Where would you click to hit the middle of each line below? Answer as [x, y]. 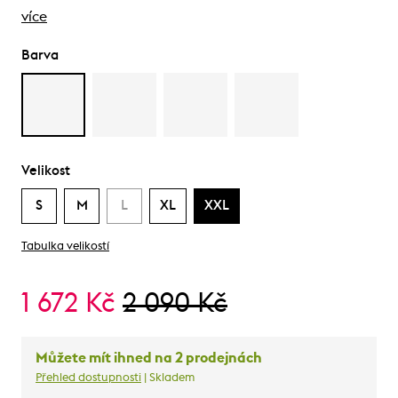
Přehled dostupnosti [88, 378]
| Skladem [168, 378]
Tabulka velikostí [65, 246]
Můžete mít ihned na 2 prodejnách [149, 358]
